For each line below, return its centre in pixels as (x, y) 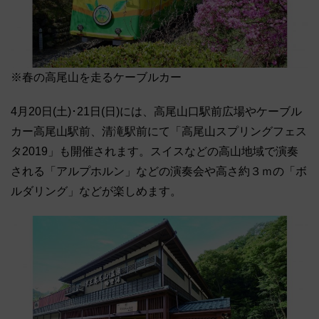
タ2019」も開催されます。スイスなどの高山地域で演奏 (155, 152)
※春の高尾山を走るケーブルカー (96, 78)
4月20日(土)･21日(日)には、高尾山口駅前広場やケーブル (156, 112)
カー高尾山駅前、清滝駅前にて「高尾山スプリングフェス (159, 132)
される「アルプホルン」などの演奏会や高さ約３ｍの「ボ (159, 172)
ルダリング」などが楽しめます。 (96, 192)
